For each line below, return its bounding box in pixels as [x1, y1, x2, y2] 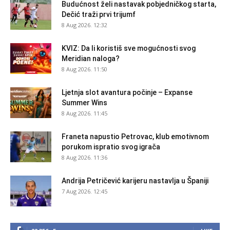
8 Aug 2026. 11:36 [62, 153, 107, 161]
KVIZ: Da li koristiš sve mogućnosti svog [62, 44, 196, 52]
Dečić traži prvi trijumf [62, 10, 136, 18]
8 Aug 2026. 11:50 [62, 65, 107, 73]
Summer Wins [62, 98, 107, 107]
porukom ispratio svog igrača [62, 142, 160, 151]
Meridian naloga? [62, 54, 120, 63]
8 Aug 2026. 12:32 [62, 21, 107, 29]
